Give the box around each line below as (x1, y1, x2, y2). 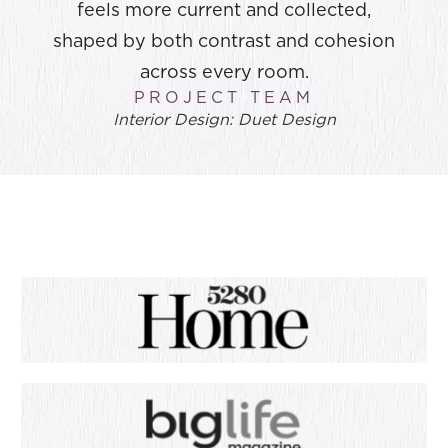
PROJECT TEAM (134, 88, 314, 108)
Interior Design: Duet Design (112, 110, 336, 130)
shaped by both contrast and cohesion (53, 30, 395, 52)
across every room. (139, 61, 309, 83)
